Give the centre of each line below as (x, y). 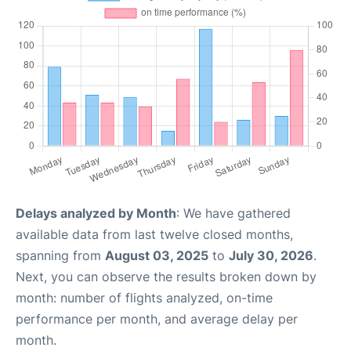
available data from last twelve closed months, (154, 234)
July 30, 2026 (271, 255)
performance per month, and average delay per (157, 319)
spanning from (60, 255)
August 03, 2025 (157, 255)
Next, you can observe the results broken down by (166, 277)
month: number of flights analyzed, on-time (144, 298)
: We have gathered (233, 213)
